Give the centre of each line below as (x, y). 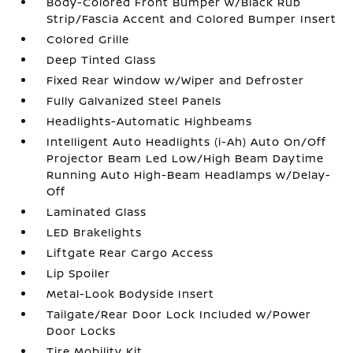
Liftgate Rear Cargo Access (130, 253)
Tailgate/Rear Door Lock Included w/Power (179, 314)
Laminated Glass (97, 212)
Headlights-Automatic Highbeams (150, 121)
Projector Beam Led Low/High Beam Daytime (186, 158)
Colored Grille (88, 39)
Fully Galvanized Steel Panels (134, 100)
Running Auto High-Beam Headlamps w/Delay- (189, 175)
